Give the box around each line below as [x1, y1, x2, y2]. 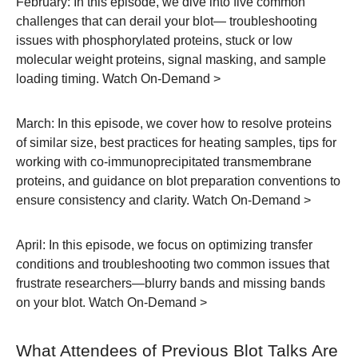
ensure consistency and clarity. [16, 193, 193, 207]
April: [16, 237, 46, 252]
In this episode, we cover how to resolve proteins [54, 116, 332, 130]
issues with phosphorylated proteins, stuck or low [16, 33, 292, 47]
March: [16, 116, 54, 130]
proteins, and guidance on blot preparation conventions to [16, 173, 340, 188]
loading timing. [16, 71, 102, 86]
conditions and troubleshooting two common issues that [16, 257, 329, 271]
